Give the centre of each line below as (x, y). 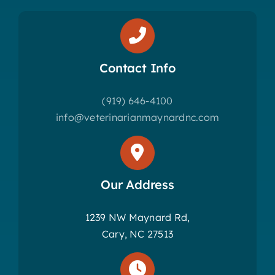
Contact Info (137, 68)
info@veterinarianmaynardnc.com (137, 117)
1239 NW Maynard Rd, (137, 217)
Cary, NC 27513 (137, 234)
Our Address (137, 184)
